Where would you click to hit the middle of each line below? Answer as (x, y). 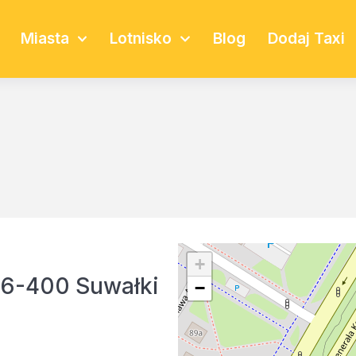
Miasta (45, 38)
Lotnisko (141, 38)
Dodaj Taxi (306, 38)
